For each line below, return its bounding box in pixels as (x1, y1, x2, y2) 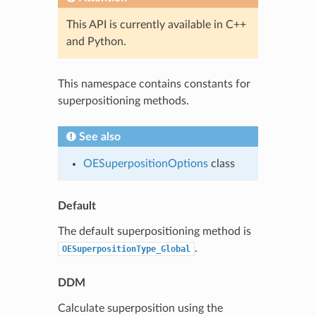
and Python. (66, 35, 126, 47)
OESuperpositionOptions (83, 157, 208, 169)
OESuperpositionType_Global (61, 243, 190, 254)
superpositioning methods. (57, 95, 189, 107)
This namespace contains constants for (57, 78, 250, 90)
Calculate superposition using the (57, 302, 223, 314)
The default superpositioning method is (57, 225, 251, 237)
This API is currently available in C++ (66, 18, 246, 30)
